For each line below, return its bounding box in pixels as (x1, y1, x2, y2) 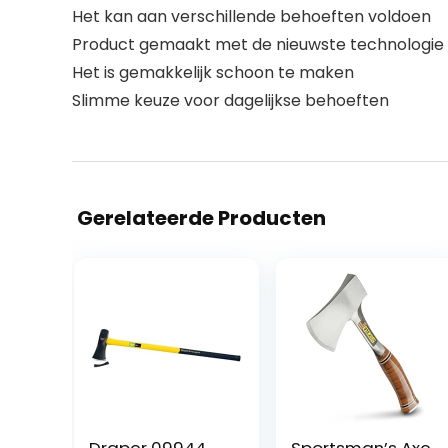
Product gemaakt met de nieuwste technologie (72, 32, 444, 56)
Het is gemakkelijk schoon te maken (72, 60, 354, 84)
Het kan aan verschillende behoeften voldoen (72, 4, 431, 28)
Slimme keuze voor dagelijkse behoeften (72, 88, 389, 112)
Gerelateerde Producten (77, 203, 326, 232)
